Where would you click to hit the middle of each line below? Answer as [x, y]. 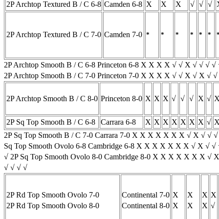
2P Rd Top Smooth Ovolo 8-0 [53, 205]
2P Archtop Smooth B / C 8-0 [52, 98]
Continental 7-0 [146, 195]
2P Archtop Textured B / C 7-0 [54, 34]
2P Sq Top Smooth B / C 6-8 [51, 122]
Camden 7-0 [123, 34]
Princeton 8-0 [121, 98]
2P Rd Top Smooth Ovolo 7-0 [53, 195]
